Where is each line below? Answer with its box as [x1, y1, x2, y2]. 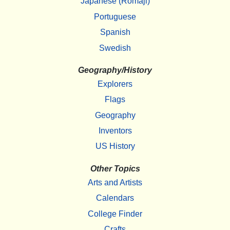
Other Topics [90, 164, 140, 173]
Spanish [100, 28, 130, 37]
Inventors [98, 126, 132, 136]
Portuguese [94, 12, 136, 21]
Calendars [96, 194, 134, 203]
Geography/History [78, 65, 152, 74]
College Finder [88, 209, 142, 218]
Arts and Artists [88, 178, 142, 187]
